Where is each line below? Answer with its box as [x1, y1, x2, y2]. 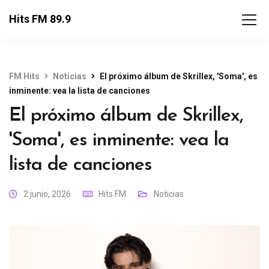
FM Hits [9, 71, 40, 81]
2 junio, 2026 [23, 189, 71, 199]
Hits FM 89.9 [9, 13, 71, 25]
